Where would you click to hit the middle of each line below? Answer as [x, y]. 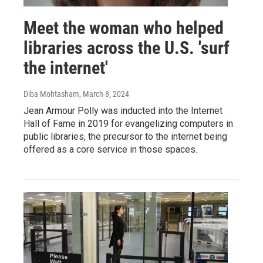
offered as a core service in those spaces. [110, 149]
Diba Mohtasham [51, 94]
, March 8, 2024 [104, 94]
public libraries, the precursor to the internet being [125, 136]
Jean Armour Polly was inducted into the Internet [123, 111]
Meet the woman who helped [124, 28]
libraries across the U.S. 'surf [127, 48]
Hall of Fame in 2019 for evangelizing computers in [128, 124]
